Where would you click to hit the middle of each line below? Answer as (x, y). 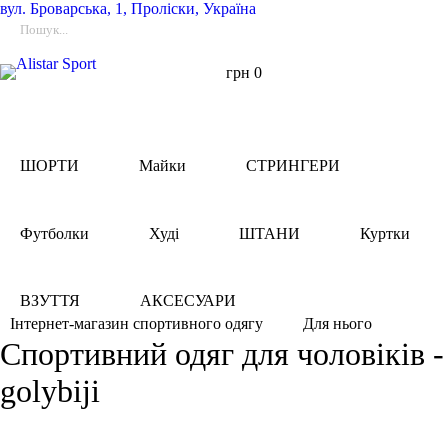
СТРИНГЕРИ (293, 166)
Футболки (54, 233)
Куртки (385, 233)
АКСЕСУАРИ (188, 300)
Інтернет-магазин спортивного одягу (136, 323)
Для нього (337, 323)
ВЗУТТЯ (50, 300)
